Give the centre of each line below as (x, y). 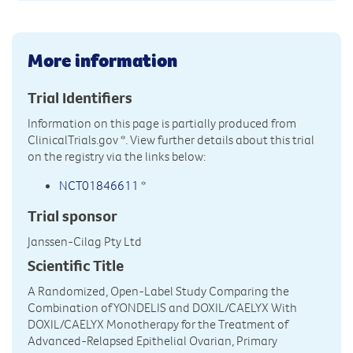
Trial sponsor (72, 215)
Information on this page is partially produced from (162, 123)
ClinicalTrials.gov (73, 139)
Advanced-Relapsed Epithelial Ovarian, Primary (152, 341)
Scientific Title (76, 266)
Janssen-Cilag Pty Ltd (85, 241)
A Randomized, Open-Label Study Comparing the (158, 291)
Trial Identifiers (80, 97)
